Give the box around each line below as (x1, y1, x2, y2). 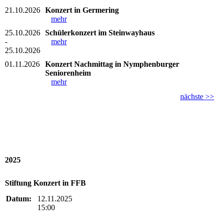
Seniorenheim (45, 69, 91, 78)
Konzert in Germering (45, 6, 119, 15)
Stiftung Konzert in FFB (5, 179, 86, 188)
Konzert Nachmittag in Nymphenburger (45, 60, 179, 69)
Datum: (6, 194, 31, 203)
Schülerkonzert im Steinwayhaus (45, 28, 155, 37)
